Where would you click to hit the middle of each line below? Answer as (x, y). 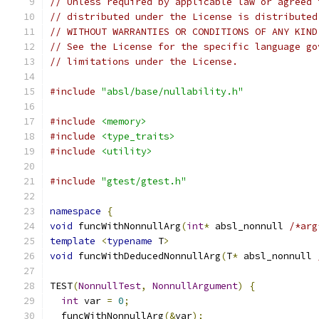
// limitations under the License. (144, 62)
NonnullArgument (195, 286)
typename (130, 241)
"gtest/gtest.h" (144, 181)
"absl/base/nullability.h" (172, 91)
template (73, 241)
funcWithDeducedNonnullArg (147, 256)
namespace (75, 211)
